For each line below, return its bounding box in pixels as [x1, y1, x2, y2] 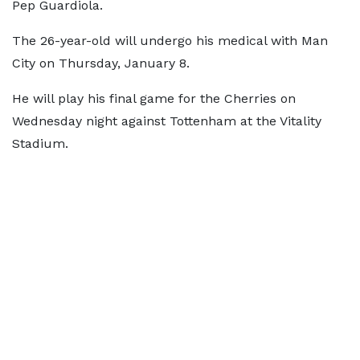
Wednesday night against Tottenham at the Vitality [12, 113, 321, 129]
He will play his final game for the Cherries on [12, 91, 296, 106]
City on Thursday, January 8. [12, 55, 194, 71]
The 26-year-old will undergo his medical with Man [12, 33, 328, 48]
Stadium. [12, 136, 72, 151]
